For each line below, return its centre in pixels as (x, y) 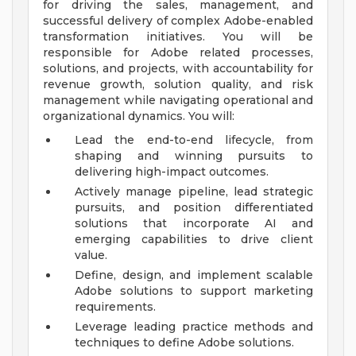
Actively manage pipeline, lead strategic (194, 192)
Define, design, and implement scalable (194, 275)
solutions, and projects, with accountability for (178, 69)
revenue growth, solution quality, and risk (178, 85)
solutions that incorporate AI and (194, 224)
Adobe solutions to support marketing (194, 291)
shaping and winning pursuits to (194, 156)
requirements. (115, 307)
